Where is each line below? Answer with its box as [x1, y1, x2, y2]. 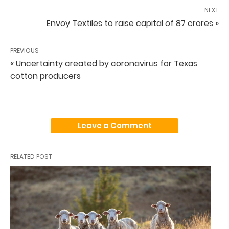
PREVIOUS [10, 45, 39, 55]
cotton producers [10, 70, 81, 82]
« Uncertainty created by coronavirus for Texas [10, 57, 197, 70]
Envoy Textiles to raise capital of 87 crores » [47, 17, 219, 29]
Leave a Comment [77, 120, 152, 131]
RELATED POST [10, 152, 52, 161]
